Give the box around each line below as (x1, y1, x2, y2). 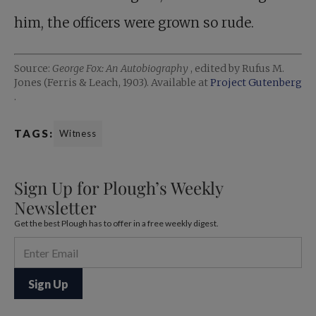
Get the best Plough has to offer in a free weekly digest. (14, 218, 219, 229)
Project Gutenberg (210, 76, 302, 90)
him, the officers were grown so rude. (14, 13, 254, 31)
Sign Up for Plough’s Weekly (14, 176, 223, 200)
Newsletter (14, 196, 97, 219)
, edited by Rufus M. (190, 62, 284, 75)
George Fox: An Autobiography (52, 62, 190, 75)
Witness (59, 128, 97, 140)
